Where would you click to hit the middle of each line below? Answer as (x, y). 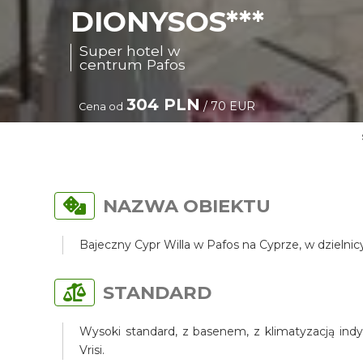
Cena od (101, 107)
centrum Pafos (133, 64)
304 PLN (164, 105)
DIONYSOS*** (168, 21)
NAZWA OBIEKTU (187, 206)
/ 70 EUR (228, 106)
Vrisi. (92, 350)
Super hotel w (130, 51)
